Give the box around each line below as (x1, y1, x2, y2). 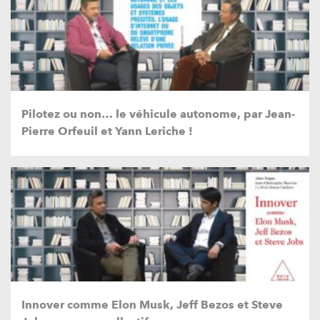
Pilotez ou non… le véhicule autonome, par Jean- (21, 106, 295, 121)
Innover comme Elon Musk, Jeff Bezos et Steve (21, 297, 283, 311)
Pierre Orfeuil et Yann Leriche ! (21, 124, 193, 138)
